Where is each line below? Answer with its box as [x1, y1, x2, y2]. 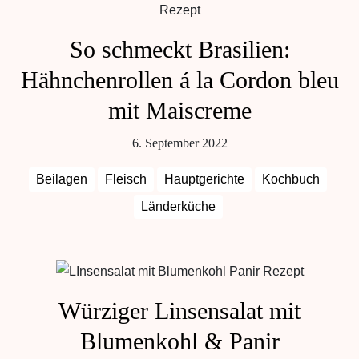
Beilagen [36, 172, 87, 186]
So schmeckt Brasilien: [69, 36, 290, 63]
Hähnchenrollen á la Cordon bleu [20, 67, 339, 93]
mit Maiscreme [107, 97, 252, 123]
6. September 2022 [131, 136, 228, 150]
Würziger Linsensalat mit [58, 297, 301, 324]
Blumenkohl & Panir [79, 328, 280, 354]
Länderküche [140, 200, 216, 213]
